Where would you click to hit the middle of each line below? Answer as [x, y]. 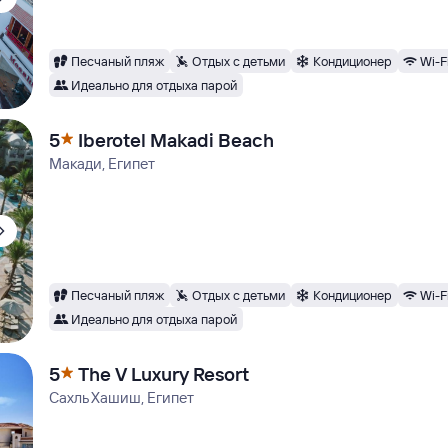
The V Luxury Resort [164, 374]
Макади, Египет [102, 163]
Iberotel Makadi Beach [176, 140]
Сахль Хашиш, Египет [122, 397]
